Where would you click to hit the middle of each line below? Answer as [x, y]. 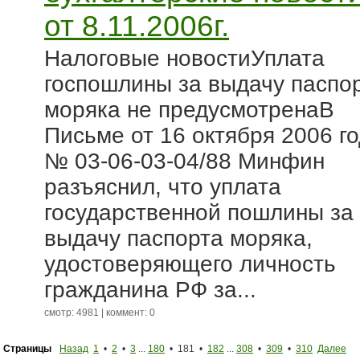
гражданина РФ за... [150, 290]
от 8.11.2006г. [137, 26]
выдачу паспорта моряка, [178, 238]
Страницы [27, 349]
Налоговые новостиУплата [184, 58]
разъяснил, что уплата [163, 187]
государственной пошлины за [199, 213]
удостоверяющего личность [190, 264]
